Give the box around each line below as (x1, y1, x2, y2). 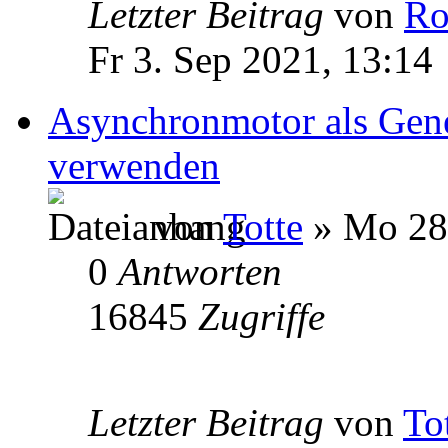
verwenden (48, 143, 220, 187)
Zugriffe (198, 294, 325, 338)
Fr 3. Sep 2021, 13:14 (88, 37, 433, 81)
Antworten (118, 249, 282, 293)
